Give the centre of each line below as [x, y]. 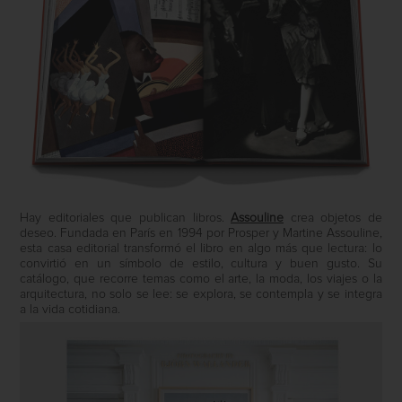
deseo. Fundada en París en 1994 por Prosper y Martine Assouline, [201, 233]
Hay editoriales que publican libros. [126, 218]
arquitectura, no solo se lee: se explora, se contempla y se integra [201, 294]
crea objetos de [333, 218]
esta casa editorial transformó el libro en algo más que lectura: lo [201, 248]
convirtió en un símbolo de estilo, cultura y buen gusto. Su [201, 263]
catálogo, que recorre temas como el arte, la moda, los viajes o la [201, 279]
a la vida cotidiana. [70, 309]
